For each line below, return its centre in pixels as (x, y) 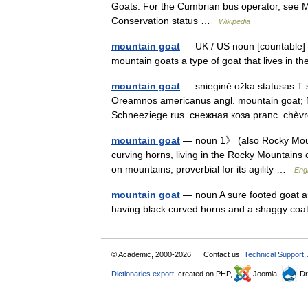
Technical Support (274, 254)
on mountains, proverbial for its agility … (203, 169)
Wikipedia (234, 21)
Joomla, (266, 274)
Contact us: (224, 254)
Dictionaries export (143, 274)
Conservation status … (165, 21)
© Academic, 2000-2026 (152, 254)
